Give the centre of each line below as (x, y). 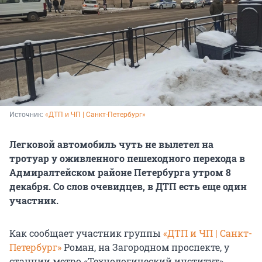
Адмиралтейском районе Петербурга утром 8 (120, 172)
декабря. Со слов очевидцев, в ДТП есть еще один (128, 186)
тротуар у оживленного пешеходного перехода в (127, 158)
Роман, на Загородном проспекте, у (145, 247)
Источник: (27, 114)
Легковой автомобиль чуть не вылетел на (111, 144)
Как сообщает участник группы (86, 233)
